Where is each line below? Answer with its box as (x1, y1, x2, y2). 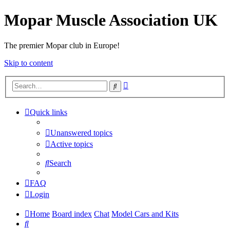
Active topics (50, 140, 93, 149)
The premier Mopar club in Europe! (4, 41, 120, 50)
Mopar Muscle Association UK (4, 11, 218, 30)
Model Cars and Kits (111, 209, 179, 219)
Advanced (128, 79, 161, 88)
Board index (52, 209, 92, 219)
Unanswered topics (50, 128, 112, 138)
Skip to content (4, 58, 53, 67)
